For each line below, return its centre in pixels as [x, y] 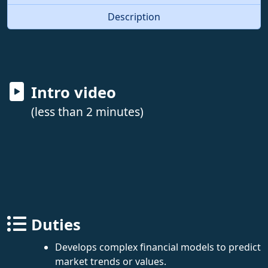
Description [134, 16]
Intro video [74, 92]
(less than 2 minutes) [87, 111]
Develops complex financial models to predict [158, 247]
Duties [56, 224]
